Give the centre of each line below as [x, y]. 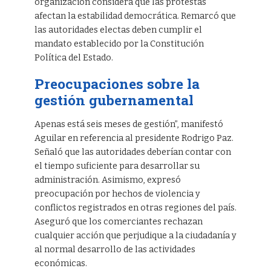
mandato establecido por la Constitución [119, 44]
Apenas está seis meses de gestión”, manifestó [129, 124]
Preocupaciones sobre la [117, 83]
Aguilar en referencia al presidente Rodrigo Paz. [134, 138]
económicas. [60, 263]
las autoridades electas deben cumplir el [118, 30]
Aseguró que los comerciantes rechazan [118, 221]
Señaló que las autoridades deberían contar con [132, 152]
